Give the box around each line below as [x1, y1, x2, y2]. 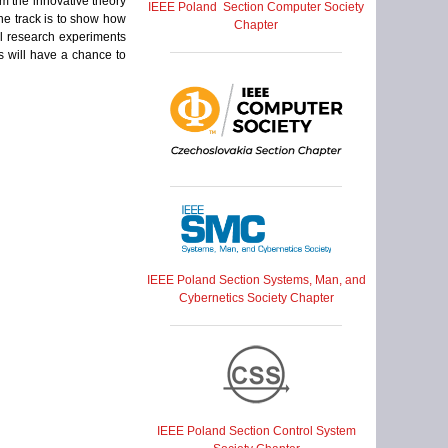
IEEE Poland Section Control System [156, 423, 356, 438]
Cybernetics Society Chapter [178, 290, 334, 305]
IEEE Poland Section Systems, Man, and [146, 272, 366, 287]
